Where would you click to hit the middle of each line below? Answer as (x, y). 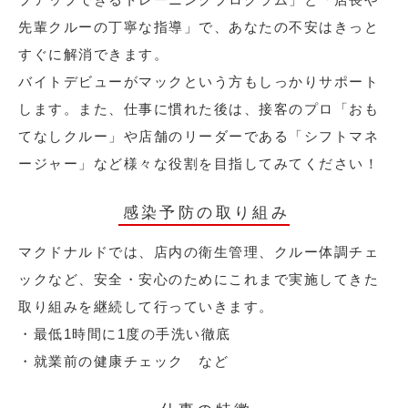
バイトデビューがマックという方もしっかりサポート (199, 82)
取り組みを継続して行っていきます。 (146, 307)
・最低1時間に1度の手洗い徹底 (125, 334)
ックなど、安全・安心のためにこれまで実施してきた (199, 280)
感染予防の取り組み (206, 213)
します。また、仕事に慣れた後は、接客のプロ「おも (199, 109)
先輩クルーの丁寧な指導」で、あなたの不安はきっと (199, 27)
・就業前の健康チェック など (123, 362)
